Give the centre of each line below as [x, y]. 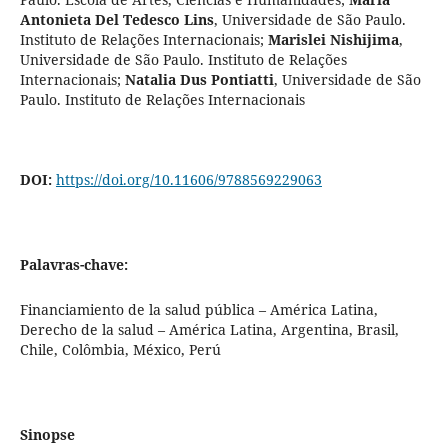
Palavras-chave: [73, 264]
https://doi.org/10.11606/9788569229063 [188, 179]
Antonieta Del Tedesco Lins [116, 19]
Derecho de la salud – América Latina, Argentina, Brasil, [209, 329]
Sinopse [47, 434]
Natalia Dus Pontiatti [199, 79]
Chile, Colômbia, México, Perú [120, 349]
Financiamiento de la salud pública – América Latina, [198, 309]
